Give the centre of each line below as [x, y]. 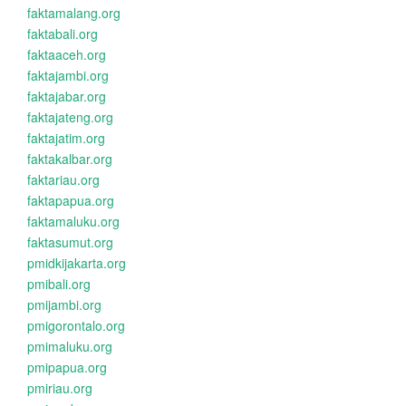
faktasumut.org [70, 242]
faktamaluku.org [73, 221]
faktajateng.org [70, 117]
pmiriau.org [60, 388]
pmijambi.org [64, 304]
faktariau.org [63, 179]
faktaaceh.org [67, 54]
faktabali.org [63, 34]
